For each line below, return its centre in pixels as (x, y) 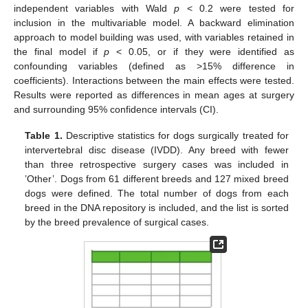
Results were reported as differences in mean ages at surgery (154, 95)
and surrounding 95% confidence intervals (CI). (116, 109)
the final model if (59, 51)
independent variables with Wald (94, 8)
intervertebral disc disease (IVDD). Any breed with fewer (157, 150)
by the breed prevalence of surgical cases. (117, 222)
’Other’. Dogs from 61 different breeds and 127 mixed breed (157, 178)
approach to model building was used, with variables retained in (154, 37)
